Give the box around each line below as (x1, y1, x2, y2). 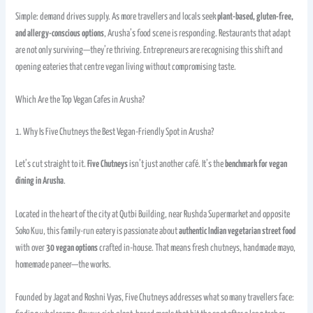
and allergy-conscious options (15, 29, 105, 39)
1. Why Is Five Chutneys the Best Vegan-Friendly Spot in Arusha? (15, 127, 214, 138)
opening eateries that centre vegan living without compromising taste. (15, 62, 237, 73)
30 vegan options (46, 242, 99, 253)
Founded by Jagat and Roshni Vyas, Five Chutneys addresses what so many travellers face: (15, 292, 295, 303)
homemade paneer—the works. (15, 259, 112, 270)
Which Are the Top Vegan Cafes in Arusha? (15, 95, 145, 105)
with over (15, 242, 47, 253)
